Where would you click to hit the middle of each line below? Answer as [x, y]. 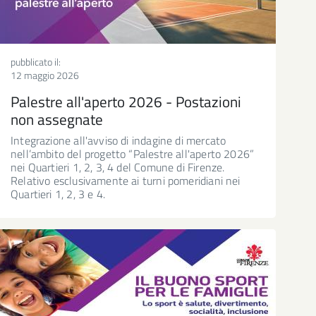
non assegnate [57, 119]
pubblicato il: [36, 61]
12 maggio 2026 [45, 75]
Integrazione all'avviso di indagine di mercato [119, 140]
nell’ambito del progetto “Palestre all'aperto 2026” [133, 153]
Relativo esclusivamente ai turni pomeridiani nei [126, 180]
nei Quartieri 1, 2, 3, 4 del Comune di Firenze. [118, 167]
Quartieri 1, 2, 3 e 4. [58, 194]
